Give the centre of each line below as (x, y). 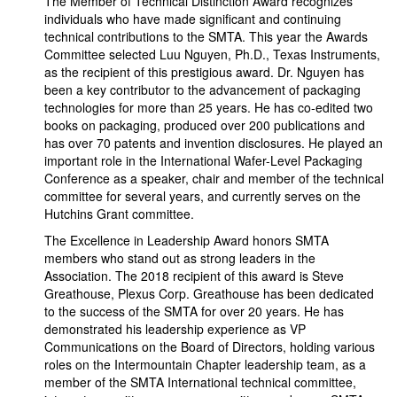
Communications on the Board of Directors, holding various (210, 346)
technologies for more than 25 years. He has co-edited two (209, 107)
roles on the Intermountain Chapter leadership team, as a (205, 364)
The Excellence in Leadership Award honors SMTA (187, 240)
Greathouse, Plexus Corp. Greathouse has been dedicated (209, 293)
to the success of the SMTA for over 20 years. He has (194, 311)
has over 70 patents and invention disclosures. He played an (214, 143)
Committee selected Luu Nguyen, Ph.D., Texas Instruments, (212, 54)
